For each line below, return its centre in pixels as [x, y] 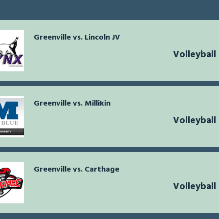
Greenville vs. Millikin [72, 104]
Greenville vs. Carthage [77, 170]
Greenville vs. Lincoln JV [77, 38]
